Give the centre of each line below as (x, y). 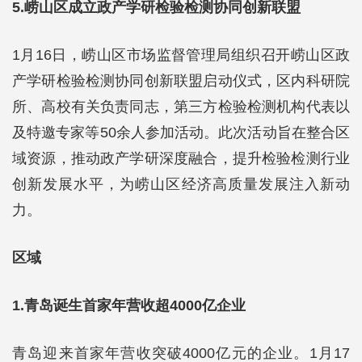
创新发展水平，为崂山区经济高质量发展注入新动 (181, 184)
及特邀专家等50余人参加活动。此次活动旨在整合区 (181, 133)
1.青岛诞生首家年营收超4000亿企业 (129, 305)
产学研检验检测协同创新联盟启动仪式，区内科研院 (181, 81)
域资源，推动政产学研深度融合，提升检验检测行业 (181, 158)
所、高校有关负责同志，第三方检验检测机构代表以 (181, 107)
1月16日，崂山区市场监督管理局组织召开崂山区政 (181, 55)
